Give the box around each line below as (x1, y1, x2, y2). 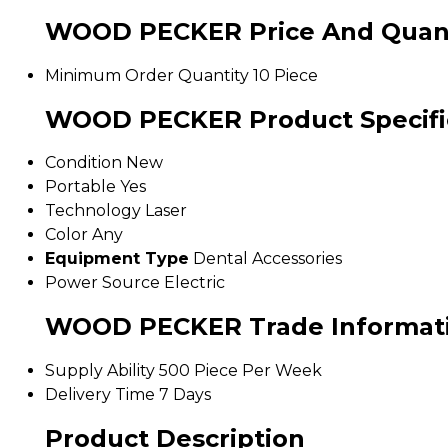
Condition (45, 153, 122, 173)
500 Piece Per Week (159, 361, 322, 381)
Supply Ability (45, 361, 155, 381)
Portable (45, 177, 116, 197)
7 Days (159, 385, 211, 405)
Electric (164, 273, 225, 293)
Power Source (45, 273, 160, 293)
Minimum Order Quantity (45, 65, 249, 85)
